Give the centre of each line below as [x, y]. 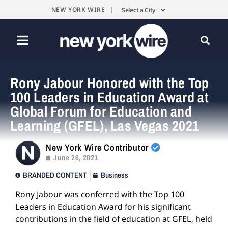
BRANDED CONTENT [55, 175]
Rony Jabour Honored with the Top [110, 83]
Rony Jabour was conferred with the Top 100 [100, 194]
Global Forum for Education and [101, 111]
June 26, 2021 [76, 158]
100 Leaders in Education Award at [109, 97]
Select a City [139, 10]
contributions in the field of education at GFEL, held [114, 219]
